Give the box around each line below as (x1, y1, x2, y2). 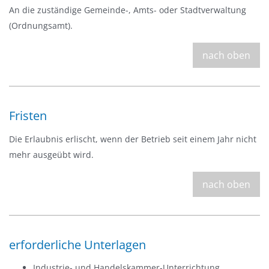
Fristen (9, 107, 47, 124)
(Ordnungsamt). (9, 20, 73, 31)
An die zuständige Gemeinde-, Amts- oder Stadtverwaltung (9, 4, 246, 16)
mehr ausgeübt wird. (9, 148, 94, 160)
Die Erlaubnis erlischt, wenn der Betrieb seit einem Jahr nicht (9, 133, 256, 145)
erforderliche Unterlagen (9, 236, 146, 253)
